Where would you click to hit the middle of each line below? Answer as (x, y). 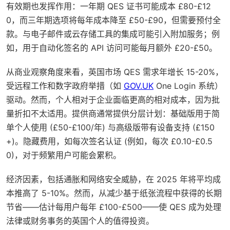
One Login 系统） (188, 86)
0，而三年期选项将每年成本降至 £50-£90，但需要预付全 (113, 20)
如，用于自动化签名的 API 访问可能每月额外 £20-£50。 (112, 48)
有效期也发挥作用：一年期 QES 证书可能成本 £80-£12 (109, 6)
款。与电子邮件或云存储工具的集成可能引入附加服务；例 (113, 34)
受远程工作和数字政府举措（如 (65, 86)
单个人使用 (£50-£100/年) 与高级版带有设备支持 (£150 (110, 128)
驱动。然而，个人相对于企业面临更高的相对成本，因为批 (113, 100)
